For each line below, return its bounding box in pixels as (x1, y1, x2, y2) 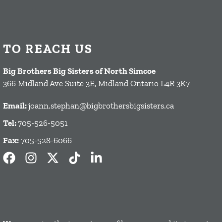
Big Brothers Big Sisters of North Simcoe (3, 66, 156, 76)
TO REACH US (3, 41, 93, 56)
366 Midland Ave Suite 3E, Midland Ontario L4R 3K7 (3, 78, 190, 89)
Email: (3, 101, 28, 111)
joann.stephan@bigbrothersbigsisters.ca (28, 101, 174, 111)
